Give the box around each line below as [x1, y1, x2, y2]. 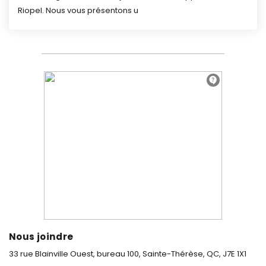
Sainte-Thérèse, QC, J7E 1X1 [141, 248, 246, 260]
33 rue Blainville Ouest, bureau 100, [9, 248, 141, 260]
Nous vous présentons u [46, 5, 138, 17]
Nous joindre [9, 230, 74, 243]
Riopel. [18, 5, 44, 17]
